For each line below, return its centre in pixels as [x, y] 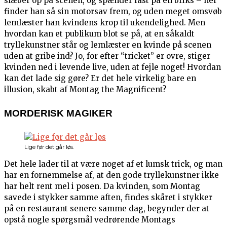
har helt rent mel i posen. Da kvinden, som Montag [102, 186]
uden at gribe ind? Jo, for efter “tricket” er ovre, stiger [107, 56]
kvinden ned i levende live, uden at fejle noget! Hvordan [112, 67]
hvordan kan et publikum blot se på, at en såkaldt [99, 34]
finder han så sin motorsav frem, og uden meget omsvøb [113, 12]
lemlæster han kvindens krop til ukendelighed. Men [105, 23]
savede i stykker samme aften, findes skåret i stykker [108, 198]
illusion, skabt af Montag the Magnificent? [85, 90]
